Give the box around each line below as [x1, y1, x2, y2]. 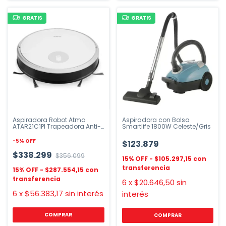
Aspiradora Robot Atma [13, 115, 86, 124]
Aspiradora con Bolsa [122, 115, 190, 124]
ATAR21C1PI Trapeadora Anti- [13, 122, 101, 131]
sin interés [65, 188, 103, 199]
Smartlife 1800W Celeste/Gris [122, 122, 211, 131]
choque [13, 128, 37, 137]
